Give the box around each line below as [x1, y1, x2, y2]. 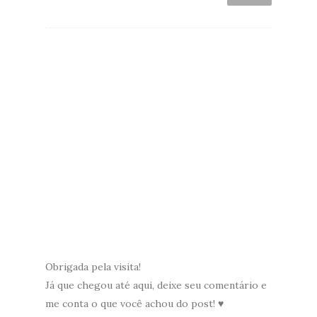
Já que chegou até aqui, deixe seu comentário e [45, 278, 267, 292]
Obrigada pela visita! [45, 260, 141, 273]
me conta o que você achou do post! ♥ [45, 296, 224, 310]
